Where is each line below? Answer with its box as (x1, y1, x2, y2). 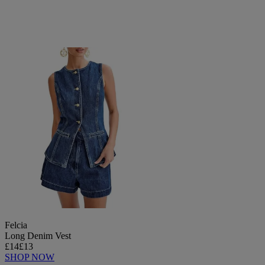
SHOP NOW (5, 252, 54, 263)
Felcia (5, 220, 27, 231)
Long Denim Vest (5, 231, 71, 241)
